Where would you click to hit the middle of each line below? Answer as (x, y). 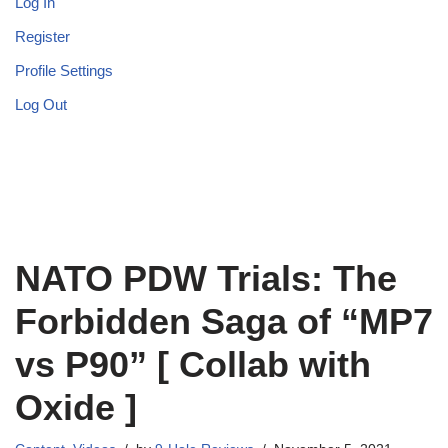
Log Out (41, 105)
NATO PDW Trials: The (206, 279)
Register (42, 37)
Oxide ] (76, 408)
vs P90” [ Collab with (193, 365)
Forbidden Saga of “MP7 (224, 322)
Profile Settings (64, 71)
